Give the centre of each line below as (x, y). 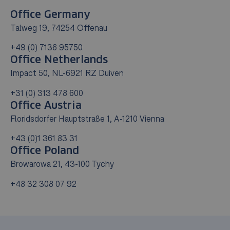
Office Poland (45, 151)
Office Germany (50, 15)
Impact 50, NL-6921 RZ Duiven (67, 73)
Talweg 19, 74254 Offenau (61, 28)
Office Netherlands (59, 60)
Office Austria (46, 106)
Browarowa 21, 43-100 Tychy (65, 164)
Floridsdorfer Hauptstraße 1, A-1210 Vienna (87, 118)
